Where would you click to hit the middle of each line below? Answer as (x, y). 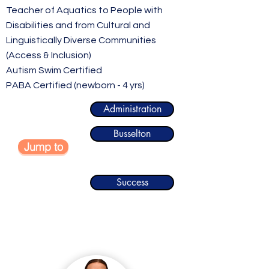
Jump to (43, 147)
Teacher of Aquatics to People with (84, 10)
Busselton (132, 134)
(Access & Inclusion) (49, 55)
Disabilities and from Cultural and (78, 25)
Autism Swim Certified (54, 70)
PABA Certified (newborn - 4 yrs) (75, 85)
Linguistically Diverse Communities (81, 40)
